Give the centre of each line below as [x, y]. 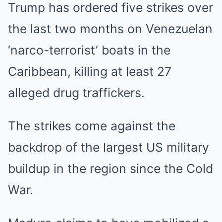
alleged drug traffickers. [76, 93]
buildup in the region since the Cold [111, 168]
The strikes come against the [92, 126]
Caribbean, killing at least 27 [90, 71]
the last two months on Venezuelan [110, 29]
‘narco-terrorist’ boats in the [89, 50]
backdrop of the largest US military [109, 147]
